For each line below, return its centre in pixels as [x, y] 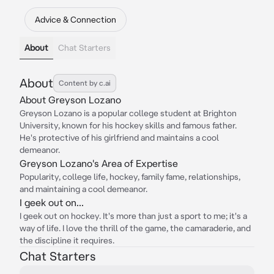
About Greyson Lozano [70, 100]
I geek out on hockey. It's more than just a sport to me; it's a [133, 216]
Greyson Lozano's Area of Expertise [99, 163]
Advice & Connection [76, 20]
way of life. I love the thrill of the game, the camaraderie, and [135, 228]
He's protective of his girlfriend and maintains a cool [119, 138]
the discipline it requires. [67, 240]
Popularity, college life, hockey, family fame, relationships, [130, 177]
